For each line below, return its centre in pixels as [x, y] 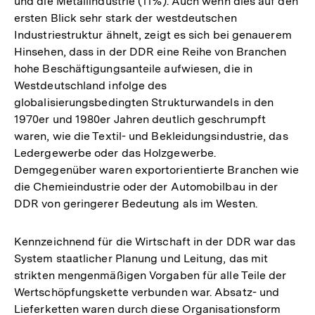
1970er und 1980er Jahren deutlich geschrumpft [140, 120]
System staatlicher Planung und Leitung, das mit [141, 259]
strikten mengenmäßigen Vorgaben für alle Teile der [150, 276]
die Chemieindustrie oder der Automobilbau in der [146, 187]
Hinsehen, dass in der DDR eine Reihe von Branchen [150, 52]
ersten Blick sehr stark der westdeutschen [126, 18]
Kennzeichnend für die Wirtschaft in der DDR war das [155, 242]
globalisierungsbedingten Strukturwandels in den [144, 103]
